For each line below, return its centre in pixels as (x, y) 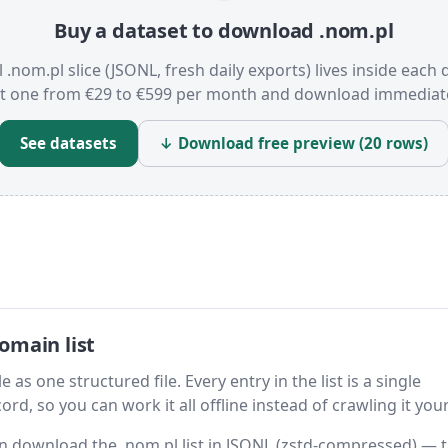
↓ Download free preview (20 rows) (293, 143)
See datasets (68, 143)
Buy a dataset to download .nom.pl (224, 31)
